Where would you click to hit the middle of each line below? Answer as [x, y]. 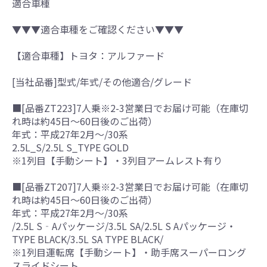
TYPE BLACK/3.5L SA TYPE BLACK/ [88, 239]
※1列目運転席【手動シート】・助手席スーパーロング [129, 252]
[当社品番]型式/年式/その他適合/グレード [102, 81]
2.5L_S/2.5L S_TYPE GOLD [70, 147]
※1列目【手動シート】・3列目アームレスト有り [117, 160]
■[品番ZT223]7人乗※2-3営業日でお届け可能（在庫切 [130, 108]
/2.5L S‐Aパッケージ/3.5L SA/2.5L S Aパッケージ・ [124, 226]
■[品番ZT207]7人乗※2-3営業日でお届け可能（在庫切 [130, 186]
